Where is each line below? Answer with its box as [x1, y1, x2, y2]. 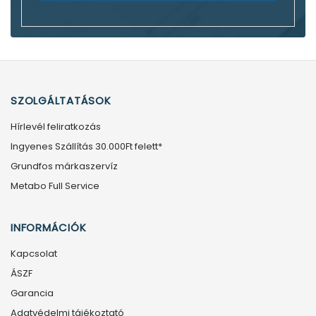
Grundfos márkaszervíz [11, 159, 118, 173]
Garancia [11, 286, 54, 300]
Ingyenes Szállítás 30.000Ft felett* [11, 139, 162, 153]
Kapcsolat [11, 246, 57, 260]
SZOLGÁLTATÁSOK [11, 92, 111, 108]
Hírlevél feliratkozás [11, 119, 101, 133]
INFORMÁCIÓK [11, 219, 87, 235]
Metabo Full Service [11, 178, 99, 193]
